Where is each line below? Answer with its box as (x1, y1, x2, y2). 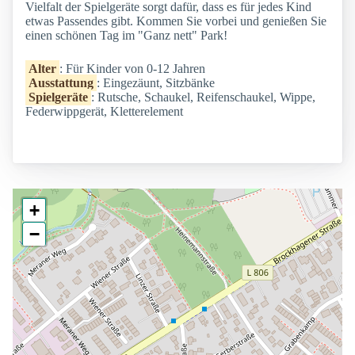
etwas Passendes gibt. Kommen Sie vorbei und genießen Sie (25, 14, 326, 29)
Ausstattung (29, 76, 94, 90)
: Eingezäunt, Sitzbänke (97, 76, 215, 90)
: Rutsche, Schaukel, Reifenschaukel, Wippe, (91, 90, 315, 105)
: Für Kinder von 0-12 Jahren (59, 62, 205, 76)
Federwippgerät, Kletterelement (25, 105, 183, 119)
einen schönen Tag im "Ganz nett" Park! (25, 29, 227, 43)
